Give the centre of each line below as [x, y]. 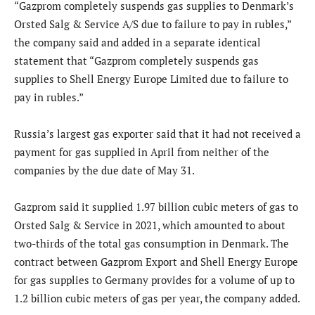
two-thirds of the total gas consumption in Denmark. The [152, 244]
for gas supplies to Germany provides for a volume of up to [154, 280]
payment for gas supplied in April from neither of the [142, 152]
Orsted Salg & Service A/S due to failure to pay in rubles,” [153, 24]
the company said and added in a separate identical [137, 43]
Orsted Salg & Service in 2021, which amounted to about [150, 225]
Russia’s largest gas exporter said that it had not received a [157, 134]
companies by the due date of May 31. [104, 171]
